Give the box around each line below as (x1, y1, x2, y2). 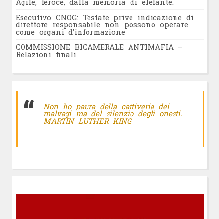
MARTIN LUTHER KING (44, 115, 131, 126)
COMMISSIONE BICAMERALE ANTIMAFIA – (15, 42, 183, 52)
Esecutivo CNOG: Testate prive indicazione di (15, 12, 194, 22)
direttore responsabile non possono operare (15, 19, 188, 29)
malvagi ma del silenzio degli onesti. (44, 108, 182, 118)
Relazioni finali (15, 49, 76, 59)
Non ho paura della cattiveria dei (44, 101, 169, 111)
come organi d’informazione (15, 26, 125, 37)
